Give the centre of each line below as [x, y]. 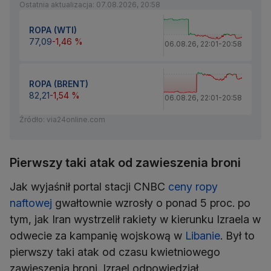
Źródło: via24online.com [62, 120]
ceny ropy [193, 187]
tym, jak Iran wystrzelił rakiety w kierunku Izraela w [135, 220]
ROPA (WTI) [53, 30]
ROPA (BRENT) [59, 83]
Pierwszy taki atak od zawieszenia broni [125, 163]
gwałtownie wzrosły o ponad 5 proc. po [151, 203]
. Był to [237, 236]
